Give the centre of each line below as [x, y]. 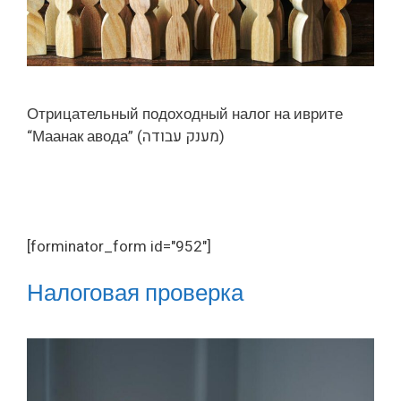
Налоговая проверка [135, 294]
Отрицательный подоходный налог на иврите [185, 114]
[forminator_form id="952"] [119, 246]
